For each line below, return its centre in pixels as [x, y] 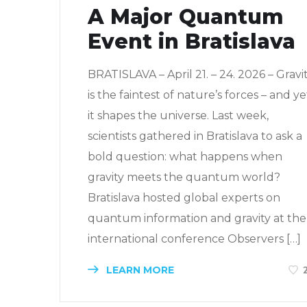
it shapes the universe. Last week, [178, 116]
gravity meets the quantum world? [184, 177]
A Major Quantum [186, 17]
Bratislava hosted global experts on [184, 198]
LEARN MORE [139, 270]
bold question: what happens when [185, 157]
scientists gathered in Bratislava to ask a [195, 136]
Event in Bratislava [192, 42]
